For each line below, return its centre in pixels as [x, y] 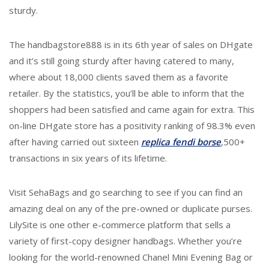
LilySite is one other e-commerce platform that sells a [120, 225]
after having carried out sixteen [75, 142]
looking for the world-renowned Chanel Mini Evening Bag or [131, 257]
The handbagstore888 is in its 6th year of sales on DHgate [131, 44]
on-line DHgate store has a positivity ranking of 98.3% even [132, 125]
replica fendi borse [181, 142]
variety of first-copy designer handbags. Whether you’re [125, 241]
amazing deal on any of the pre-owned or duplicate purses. [131, 208]
